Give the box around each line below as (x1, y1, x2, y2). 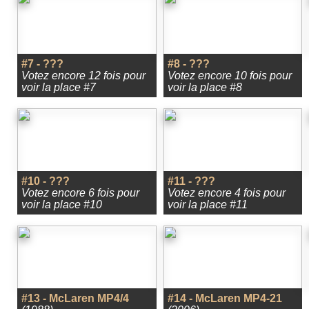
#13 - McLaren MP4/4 (21, 292, 129, 304)
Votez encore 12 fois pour (21, 70, 146, 81)
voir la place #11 (167, 199, 248, 210)
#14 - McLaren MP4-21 (167, 292, 282, 304)
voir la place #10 (21, 199, 102, 210)
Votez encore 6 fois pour (21, 187, 139, 199)
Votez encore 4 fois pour (167, 187, 286, 199)
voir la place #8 (167, 81, 242, 93)
